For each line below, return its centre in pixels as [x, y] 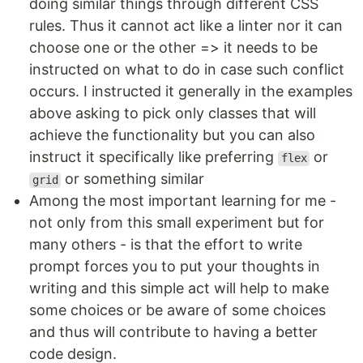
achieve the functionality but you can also [172, 135]
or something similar [133, 179]
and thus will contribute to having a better [173, 332]
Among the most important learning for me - [183, 201]
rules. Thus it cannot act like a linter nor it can [186, 26]
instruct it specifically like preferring [154, 157]
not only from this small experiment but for [177, 223]
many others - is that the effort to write [166, 245]
